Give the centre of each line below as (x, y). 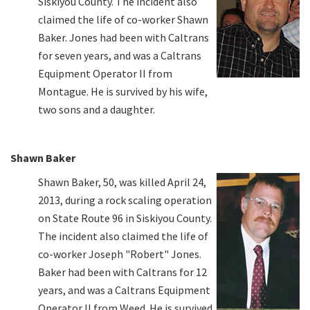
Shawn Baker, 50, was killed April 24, (122, 182)
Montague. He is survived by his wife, (123, 91)
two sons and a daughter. (97, 109)
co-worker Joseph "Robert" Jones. (120, 254)
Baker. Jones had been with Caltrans (124, 37)
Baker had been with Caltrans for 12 (122, 272)
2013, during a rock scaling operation (125, 200)
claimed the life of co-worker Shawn (123, 19)
